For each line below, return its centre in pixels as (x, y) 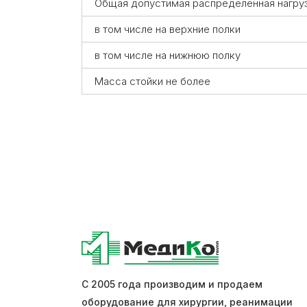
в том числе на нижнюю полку (166, 55)
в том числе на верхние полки (166, 29)
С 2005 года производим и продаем (172, 284)
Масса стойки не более (151, 81)
